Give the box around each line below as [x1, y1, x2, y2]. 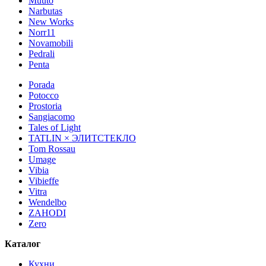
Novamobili [28, 38, 73, 49]
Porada [28, 80, 55, 90]
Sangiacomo [28, 112, 75, 122]
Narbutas [28, 6, 62, 17]
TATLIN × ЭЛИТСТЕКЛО [28, 133, 136, 144]
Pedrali [28, 49, 55, 59]
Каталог [5, 239, 40, 249]
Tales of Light [28, 122, 81, 133]
